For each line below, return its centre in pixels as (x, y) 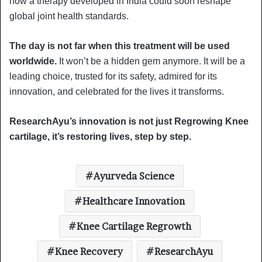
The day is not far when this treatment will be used (120, 46)
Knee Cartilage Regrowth (134, 226)
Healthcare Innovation (134, 201)
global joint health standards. (69, 16)
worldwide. (33, 61)
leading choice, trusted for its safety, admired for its (113, 76)
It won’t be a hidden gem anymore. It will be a (151, 61)
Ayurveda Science (134, 176)
